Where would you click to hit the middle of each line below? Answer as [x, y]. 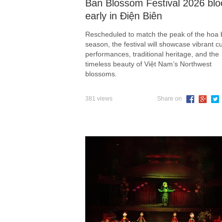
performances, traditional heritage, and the [152, 54]
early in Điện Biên [124, 16]
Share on [170, 99]
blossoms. [101, 74]
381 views [99, 99]
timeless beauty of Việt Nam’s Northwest [148, 64]
